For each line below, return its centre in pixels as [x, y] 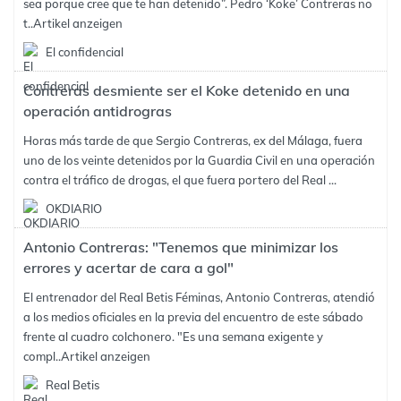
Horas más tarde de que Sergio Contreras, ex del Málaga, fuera [193, 141]
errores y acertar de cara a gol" [128, 268]
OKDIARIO [74, 209]
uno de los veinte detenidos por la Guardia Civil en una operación [199, 160]
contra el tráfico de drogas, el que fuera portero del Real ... [180, 180]
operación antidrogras [98, 111]
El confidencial [85, 52]
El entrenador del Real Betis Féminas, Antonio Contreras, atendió [199, 297]
